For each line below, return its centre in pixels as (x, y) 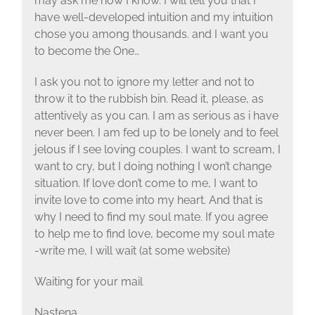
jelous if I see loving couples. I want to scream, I (157, 150)
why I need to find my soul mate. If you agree (151, 217)
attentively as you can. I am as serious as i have (156, 116)
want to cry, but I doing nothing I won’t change (153, 167)
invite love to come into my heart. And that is (148, 200)
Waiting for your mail (88, 282)
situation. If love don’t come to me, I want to (146, 184)
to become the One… (86, 51)
